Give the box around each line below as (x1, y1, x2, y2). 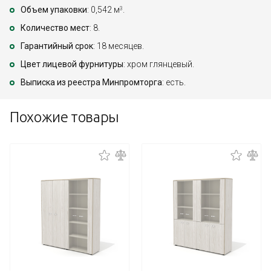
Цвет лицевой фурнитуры (21, 59, 123, 70)
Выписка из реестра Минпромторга (21, 77, 162, 88)
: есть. (162, 77, 186, 88)
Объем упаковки (21, 5, 87, 15)
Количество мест (21, 23, 90, 33)
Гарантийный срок (21, 41, 93, 51)
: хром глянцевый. (123, 59, 194, 70)
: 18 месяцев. (93, 41, 144, 51)
